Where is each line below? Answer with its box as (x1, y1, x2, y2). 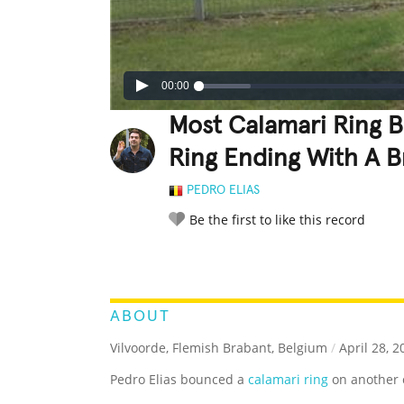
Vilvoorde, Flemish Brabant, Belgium (110, 339, 327, 357)
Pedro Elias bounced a (110, 371, 248, 389)
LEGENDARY (218, 252, 278, 266)
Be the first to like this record (189, 211, 365, 229)
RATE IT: (169, 254, 205, 265)
